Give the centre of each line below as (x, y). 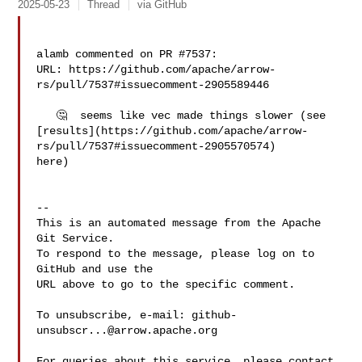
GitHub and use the (95, 269)
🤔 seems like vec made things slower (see (46, 116)
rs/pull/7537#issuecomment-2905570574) (160, 146)
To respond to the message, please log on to (176, 254)
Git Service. (76, 238)
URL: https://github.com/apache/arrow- (156, 69)
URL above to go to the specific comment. (166, 284)
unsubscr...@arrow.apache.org (127, 330)
